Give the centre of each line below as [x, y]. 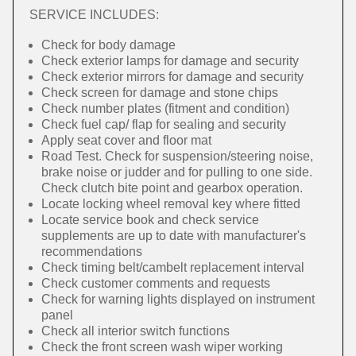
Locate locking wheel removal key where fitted [171, 204]
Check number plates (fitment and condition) [165, 108]
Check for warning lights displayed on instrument [178, 299]
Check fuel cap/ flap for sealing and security [164, 124]
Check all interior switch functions [135, 331]
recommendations [92, 252]
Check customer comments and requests [156, 283]
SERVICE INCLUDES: [94, 15]
